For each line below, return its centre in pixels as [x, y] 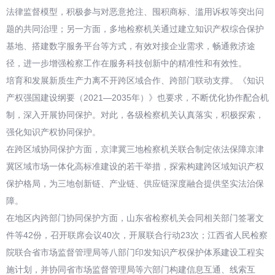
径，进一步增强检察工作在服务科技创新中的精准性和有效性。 [126, 63]
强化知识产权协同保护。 [53, 132]
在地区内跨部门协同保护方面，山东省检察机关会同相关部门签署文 [135, 218]
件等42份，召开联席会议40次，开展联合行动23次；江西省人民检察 [137, 235]
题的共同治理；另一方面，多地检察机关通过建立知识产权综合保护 [135, 29]
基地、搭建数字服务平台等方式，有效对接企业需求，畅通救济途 [131, 46]
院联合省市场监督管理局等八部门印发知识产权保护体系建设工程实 [135, 252]
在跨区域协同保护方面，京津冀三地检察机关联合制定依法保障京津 [135, 149]
